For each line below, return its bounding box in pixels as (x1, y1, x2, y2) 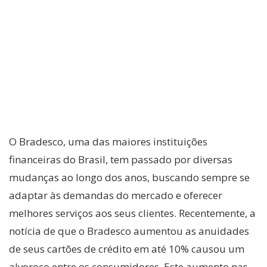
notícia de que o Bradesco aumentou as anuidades (9, 223, 249, 238)
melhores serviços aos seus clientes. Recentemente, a (9, 206, 256, 220)
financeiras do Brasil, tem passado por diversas (9, 152, 232, 166)
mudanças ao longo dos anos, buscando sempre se (9, 170, 250, 184)
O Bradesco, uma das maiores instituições (9, 134, 207, 148)
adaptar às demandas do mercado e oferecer (9, 188, 222, 202)
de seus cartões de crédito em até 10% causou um (9, 241, 244, 256)
